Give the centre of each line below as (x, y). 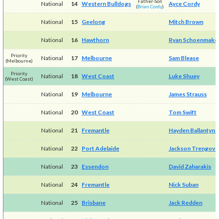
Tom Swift (182, 112)
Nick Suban (183, 184)
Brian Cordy (150, 6)
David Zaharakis (190, 166)
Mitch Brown (186, 22)
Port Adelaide (100, 148)
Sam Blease (184, 58)
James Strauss (187, 94)
